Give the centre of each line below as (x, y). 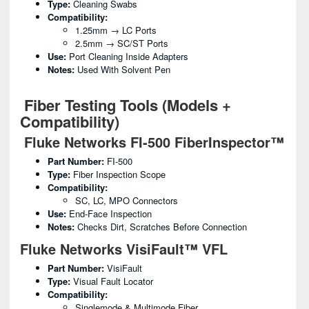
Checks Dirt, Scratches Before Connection (161, 227)
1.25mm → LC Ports (116, 30)
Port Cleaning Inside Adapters (127, 56)
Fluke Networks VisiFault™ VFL (124, 249)
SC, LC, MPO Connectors (127, 200)
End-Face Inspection (109, 213)
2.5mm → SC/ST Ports (122, 43)
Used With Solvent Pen (122, 69)
